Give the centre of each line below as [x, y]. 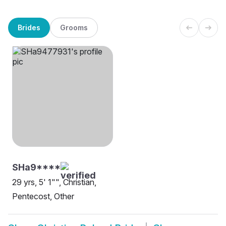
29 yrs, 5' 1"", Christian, [54, 182]
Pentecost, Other [43, 196]
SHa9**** [36, 167]
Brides [29, 27]
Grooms [74, 27]
